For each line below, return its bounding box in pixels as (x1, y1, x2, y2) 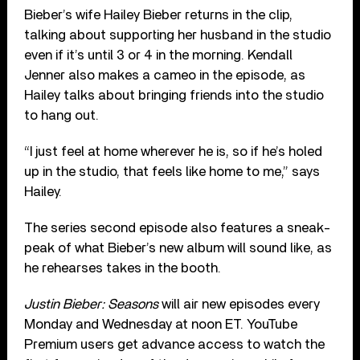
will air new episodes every (158, 297, 321, 311)
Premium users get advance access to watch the (24, 337, 325, 351)
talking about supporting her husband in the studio (24, 27, 332, 42)
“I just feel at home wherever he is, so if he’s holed (24, 144, 323, 158)
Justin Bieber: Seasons (24, 297, 159, 311)
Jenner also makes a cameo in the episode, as (24, 67, 306, 82)
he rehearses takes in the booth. (24, 260, 222, 275)
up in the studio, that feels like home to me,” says (24, 164, 321, 178)
